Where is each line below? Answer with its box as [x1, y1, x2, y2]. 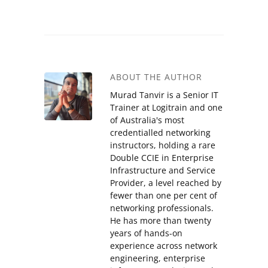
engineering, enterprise [110, 252, 205, 264]
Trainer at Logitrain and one [110, 102, 223, 114]
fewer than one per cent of [110, 190, 217, 202]
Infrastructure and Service [110, 165, 215, 176]
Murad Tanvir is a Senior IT [110, 89, 218, 101]
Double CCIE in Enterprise [110, 152, 214, 164]
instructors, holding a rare [110, 139, 215, 151]
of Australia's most [110, 114, 184, 126]
